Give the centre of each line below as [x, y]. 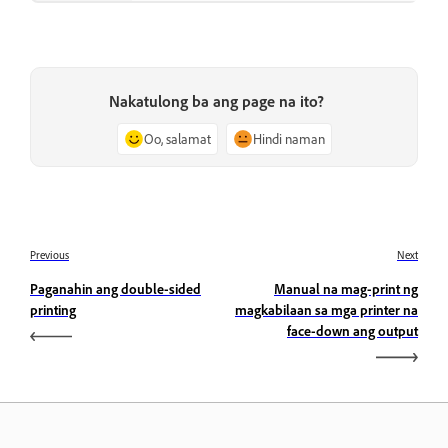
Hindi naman [288, 138]
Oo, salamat [177, 138]
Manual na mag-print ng [346, 288]
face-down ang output [352, 330]
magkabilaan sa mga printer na [326, 309]
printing [53, 309]
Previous [49, 254]
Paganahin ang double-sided [115, 288]
